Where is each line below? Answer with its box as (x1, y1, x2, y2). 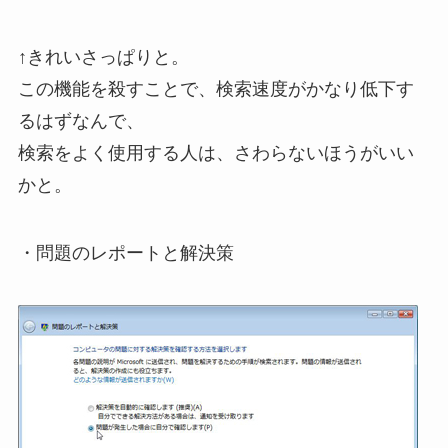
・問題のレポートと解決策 (17, 242, 234, 263)
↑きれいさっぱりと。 (17, 47, 189, 68)
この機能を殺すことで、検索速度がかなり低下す (17, 79, 414, 100)
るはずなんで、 (17, 111, 144, 132)
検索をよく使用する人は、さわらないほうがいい (17, 143, 414, 164)
